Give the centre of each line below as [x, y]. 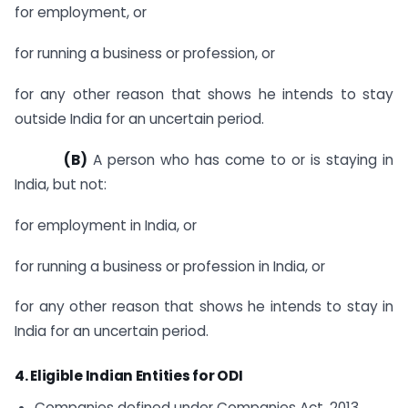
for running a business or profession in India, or [170, 266]
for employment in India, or [106, 225]
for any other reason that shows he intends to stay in [204, 307]
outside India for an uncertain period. [139, 119]
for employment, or [81, 13]
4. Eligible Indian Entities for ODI [129, 376]
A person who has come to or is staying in [241, 159]
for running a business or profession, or [145, 54]
